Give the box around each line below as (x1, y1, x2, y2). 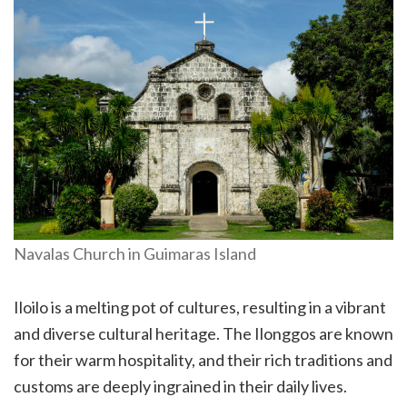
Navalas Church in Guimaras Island (14, 243, 256, 263)
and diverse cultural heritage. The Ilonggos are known (14, 323, 393, 343)
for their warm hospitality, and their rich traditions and (14, 349, 392, 370)
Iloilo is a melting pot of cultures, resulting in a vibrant (14, 296, 386, 317)
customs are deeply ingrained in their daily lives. (14, 375, 347, 396)
